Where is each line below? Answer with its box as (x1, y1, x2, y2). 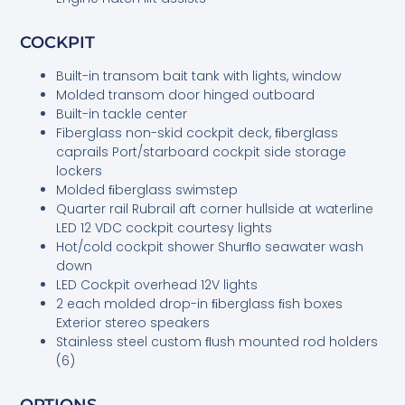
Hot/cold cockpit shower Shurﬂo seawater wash (56, 237, 364, 256)
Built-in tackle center (56, 104, 188, 123)
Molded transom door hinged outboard (56, 85, 316, 104)
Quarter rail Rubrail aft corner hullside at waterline (56, 199, 374, 218)
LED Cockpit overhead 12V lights (56, 275, 259, 294)
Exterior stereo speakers (56, 313, 211, 332)
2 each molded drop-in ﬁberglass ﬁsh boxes (56, 294, 344, 313)
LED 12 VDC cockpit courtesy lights (56, 218, 273, 237)
